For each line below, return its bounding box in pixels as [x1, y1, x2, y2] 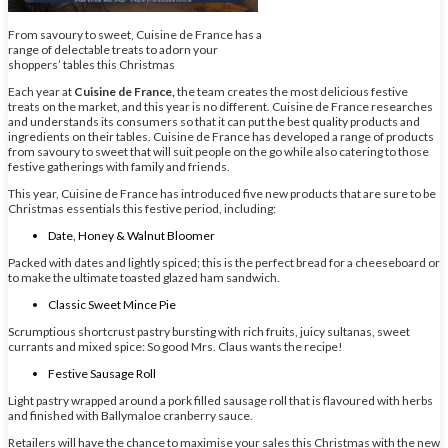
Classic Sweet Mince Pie [48, 297, 176, 313]
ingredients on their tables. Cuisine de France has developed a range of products [8, 129, 434, 145]
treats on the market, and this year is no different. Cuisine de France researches [8, 99, 433, 115]
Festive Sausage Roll [48, 366, 156, 382]
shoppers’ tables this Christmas [8, 57, 175, 73]
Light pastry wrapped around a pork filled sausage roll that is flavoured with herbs [8, 393, 433, 409]
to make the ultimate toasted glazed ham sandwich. [8, 270, 280, 286]
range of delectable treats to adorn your [8, 42, 218, 58]
